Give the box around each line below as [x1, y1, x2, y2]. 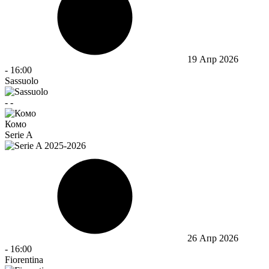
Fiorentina [5, 254, 43, 265]
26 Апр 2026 [187, 232, 238, 243]
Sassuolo [5, 75, 38, 86]
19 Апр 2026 [187, 53, 238, 64]
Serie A [5, 129, 33, 140]
